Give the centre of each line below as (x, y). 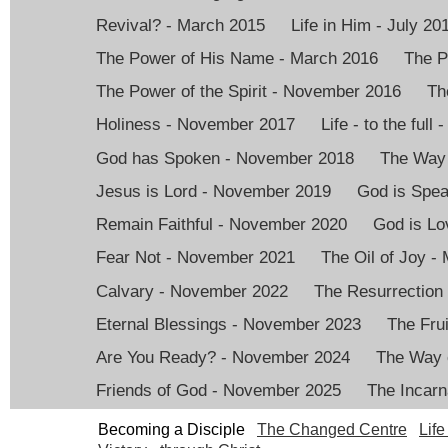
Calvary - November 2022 (192, 291)
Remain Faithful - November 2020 (221, 225)
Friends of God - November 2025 (218, 391)
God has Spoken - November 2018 (225, 158)
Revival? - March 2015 (180, 25)
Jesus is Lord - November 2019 (213, 191)
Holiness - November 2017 (195, 125)
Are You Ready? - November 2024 (223, 358)
